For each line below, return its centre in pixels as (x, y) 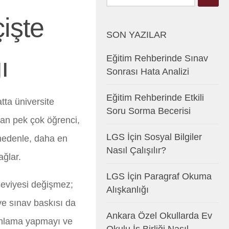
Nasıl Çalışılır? (136, 151)
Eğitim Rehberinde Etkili (155, 98)
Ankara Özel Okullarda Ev (159, 216)
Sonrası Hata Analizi (148, 72)
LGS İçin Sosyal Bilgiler (154, 137)
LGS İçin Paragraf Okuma (159, 177)
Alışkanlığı (128, 190)
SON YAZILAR (136, 35)
